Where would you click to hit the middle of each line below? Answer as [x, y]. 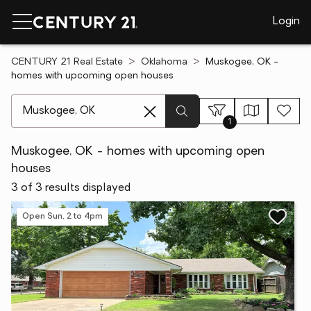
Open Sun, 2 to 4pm [62, 216]
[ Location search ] [57, 101]
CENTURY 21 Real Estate [67, 62]
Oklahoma [164, 62]
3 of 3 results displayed [71, 188]
